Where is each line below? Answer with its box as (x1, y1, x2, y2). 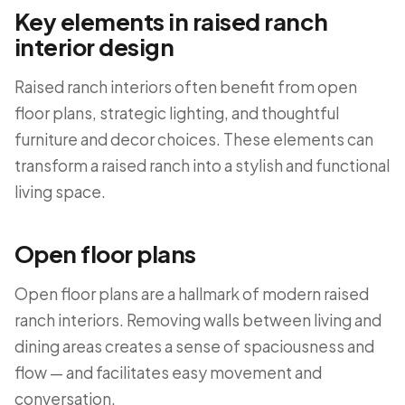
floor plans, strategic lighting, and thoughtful (14, 103, 339, 123)
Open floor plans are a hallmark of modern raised (14, 284, 369, 304)
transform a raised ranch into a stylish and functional (14, 155, 390, 175)
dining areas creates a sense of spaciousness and (14, 336, 374, 356)
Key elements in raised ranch (14, 6, 328, 36)
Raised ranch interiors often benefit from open (14, 77, 357, 97)
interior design (14, 32, 174, 61)
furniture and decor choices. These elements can (14, 129, 373, 149)
